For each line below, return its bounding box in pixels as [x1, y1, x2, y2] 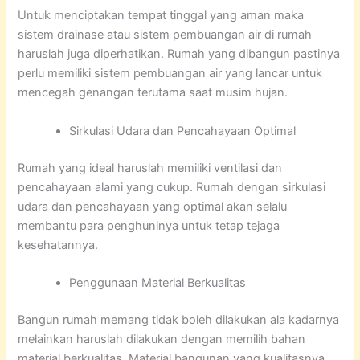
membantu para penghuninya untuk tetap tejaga [18, 218, 280, 233]
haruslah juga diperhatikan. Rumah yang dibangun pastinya [18, 47, 341, 62]
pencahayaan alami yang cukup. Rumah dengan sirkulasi [18, 179, 326, 194]
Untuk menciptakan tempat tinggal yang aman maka [18, 8, 305, 23]
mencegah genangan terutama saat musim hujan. [18, 85, 288, 100]
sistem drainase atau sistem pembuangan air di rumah [18, 27, 313, 43]
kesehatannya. [18, 237, 99, 252]
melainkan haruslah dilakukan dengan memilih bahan [18, 331, 306, 346]
